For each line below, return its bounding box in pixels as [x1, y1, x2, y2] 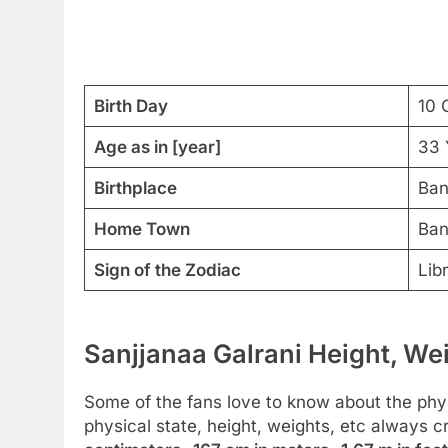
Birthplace [93, 178, 177, 199]
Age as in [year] [93, 137, 221, 158]
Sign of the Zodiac [93, 260, 241, 281]
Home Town [93, 219, 190, 240]
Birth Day [93, 96, 168, 117]
